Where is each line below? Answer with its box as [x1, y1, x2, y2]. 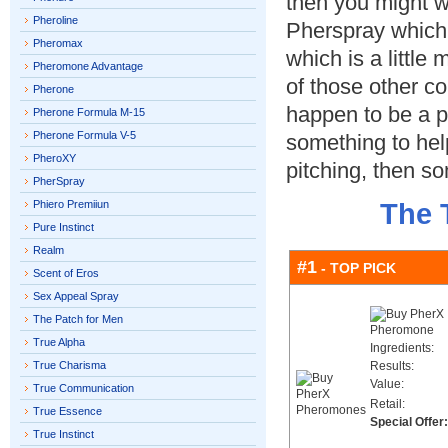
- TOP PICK [317, 260, 396, 276]
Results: [370, 359, 414, 373]
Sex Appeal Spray [33, 290, 119, 302]
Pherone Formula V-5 [33, 129, 136, 141]
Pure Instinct [33, 221, 94, 233]
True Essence [33, 405, 102, 417]
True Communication [33, 382, 134, 394]
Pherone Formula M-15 [33, 106, 145, 118]
